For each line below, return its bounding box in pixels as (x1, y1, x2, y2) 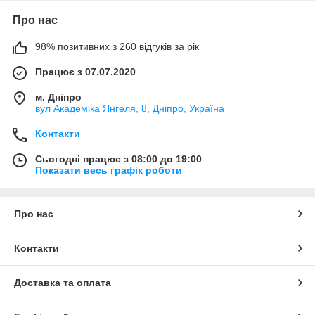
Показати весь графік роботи (35, 164, 182, 176)
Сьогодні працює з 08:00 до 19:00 (35, 153, 202, 165)
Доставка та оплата (14, 276, 111, 288)
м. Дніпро (35, 91, 82, 103)
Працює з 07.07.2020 (35, 65, 136, 77)
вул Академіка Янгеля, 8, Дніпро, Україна (35, 102, 224, 114)
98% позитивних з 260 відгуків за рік (35, 40, 199, 52)
